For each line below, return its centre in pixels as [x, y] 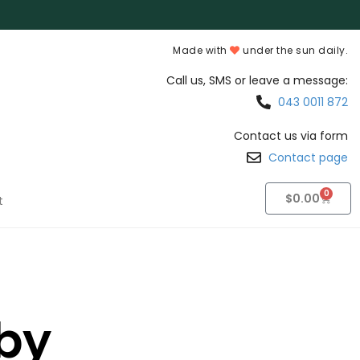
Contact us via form [291, 136]
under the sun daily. [294, 50]
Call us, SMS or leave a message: [258, 80]
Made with [202, 50]
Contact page [309, 157]
